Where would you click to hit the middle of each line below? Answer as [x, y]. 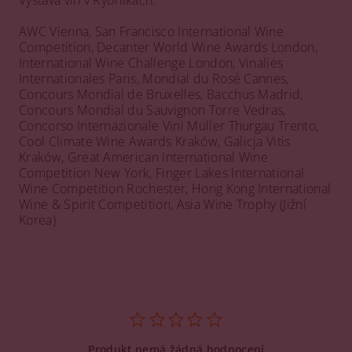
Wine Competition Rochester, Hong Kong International [175, 188]
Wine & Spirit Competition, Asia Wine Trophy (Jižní [163, 204]
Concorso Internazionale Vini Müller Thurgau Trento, [169, 125]
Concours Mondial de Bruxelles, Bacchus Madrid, [161, 94]
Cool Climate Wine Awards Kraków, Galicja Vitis [155, 141]
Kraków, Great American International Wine [144, 157]
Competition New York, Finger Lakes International [162, 172]
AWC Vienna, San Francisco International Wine [152, 31]
